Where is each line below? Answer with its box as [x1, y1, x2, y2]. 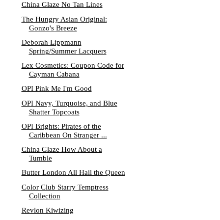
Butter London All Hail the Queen [21, 168, 125, 177]
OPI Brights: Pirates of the [21, 122, 101, 130]
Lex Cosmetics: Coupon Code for [21, 61, 124, 69]
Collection [28, 192, 60, 200]
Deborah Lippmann [21, 38, 82, 46]
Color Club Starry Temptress [21, 183, 109, 191]
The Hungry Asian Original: [21, 15, 107, 23]
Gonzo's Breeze [28, 24, 77, 32]
